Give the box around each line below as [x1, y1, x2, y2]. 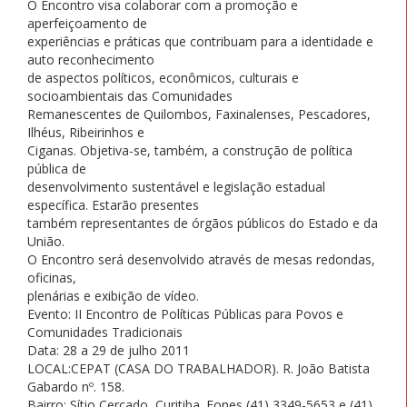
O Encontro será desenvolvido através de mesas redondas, [27, 250, 375, 268]
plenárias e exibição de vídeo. [27, 286, 199, 304]
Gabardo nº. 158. [27, 377, 124, 395]
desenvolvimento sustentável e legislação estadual [27, 177, 325, 195]
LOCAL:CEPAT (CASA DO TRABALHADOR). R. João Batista [27, 359, 370, 377]
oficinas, [27, 268, 76, 286]
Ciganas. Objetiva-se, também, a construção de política [27, 141, 352, 159]
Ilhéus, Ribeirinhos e [27, 123, 144, 141]
